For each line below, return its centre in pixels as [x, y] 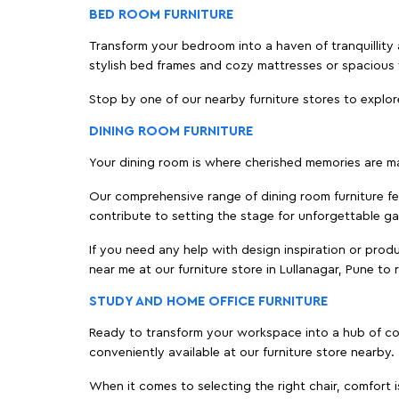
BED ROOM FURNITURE [161, 15]
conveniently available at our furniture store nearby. [241, 353]
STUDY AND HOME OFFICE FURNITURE [208, 302]
